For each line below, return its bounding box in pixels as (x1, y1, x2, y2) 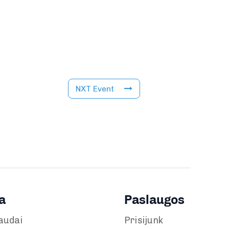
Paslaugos (124, 192, 185, 207)
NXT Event (76, 84, 114, 94)
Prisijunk (124, 215, 164, 226)
